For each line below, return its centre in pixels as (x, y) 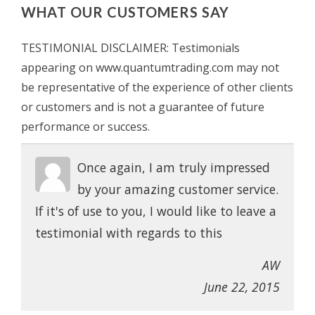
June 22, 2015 (242, 287)
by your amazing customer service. (178, 189)
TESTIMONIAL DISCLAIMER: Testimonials (130, 47)
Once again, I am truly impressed (174, 167)
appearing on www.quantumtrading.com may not (150, 67)
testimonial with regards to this (129, 232)
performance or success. (85, 126)
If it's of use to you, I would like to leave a (156, 211)
